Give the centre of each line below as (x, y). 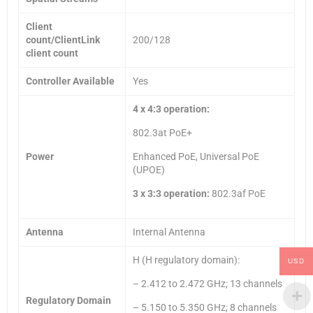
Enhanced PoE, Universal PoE (196, 156)
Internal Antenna (169, 232)
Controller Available (70, 81)
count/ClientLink (63, 39)
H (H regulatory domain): (186, 260)
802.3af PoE (238, 193)
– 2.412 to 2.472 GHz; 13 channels (208, 283)
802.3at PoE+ (162, 132)
